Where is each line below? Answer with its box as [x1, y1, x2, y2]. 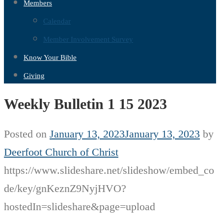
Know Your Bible [24, 54, 77, 61]
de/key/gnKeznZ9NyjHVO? [4, 182, 126, 195]
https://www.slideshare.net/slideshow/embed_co [4, 164, 214, 177]
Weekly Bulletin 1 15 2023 [4, 96, 167, 112]
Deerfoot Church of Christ [4, 146, 118, 159]
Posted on [4, 128, 50, 140]
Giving [24, 72, 45, 80]
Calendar [43, 17, 71, 25]
